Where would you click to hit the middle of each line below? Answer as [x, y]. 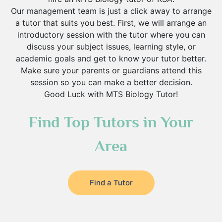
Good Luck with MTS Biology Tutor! [111, 94]
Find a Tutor [111, 183]
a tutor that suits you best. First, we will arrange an [111, 23]
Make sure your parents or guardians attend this [111, 70]
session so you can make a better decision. [111, 82]
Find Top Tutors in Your [111, 122]
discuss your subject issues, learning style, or [111, 47]
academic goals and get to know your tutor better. [111, 58]
